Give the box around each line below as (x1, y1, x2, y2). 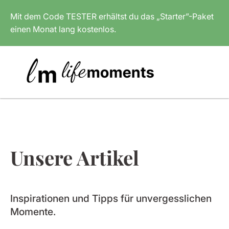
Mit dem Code (10, 11, 66, 21)
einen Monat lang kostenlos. (10, 24, 116, 34)
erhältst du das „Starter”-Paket (97, 11, 214, 21)
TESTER (66, 11, 97, 21)
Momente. (10, 205, 56, 218)
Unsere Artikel (10, 144, 139, 171)
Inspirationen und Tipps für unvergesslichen (10, 192, 212, 204)
